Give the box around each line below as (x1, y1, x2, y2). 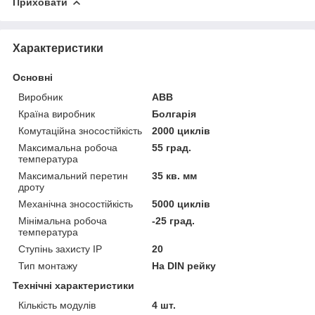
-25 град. (152, 214, 195, 226)
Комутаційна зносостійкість (18, 124, 142, 136)
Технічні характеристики (13, 279, 134, 291)
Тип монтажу (18, 259, 77, 271)
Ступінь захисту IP (18, 243, 102, 255)
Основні (13, 71, 53, 83)
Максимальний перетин (18, 169, 128, 181)
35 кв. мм (152, 169, 198, 181)
